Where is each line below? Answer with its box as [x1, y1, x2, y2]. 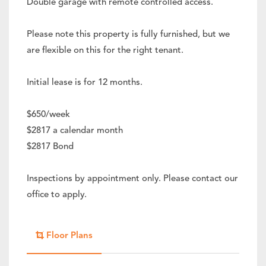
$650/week [27, 110, 70, 120]
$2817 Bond [27, 142, 74, 152]
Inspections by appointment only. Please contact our [27, 175, 238, 184]
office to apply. [27, 191, 87, 200]
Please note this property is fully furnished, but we [27, 30, 230, 40]
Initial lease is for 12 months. [27, 78, 142, 88]
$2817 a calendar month [27, 126, 123, 136]
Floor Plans [46, 232, 93, 241]
